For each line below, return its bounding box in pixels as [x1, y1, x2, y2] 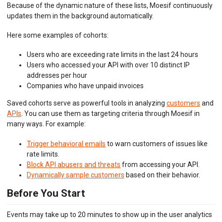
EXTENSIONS [30, 77, 66, 85]
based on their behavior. [124, 170, 200, 179]
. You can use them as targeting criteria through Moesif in [21, 110, 200, 118]
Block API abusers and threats [27, 160, 120, 168]
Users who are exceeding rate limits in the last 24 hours [27, 51, 198, 59]
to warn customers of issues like [106, 139, 208, 148]
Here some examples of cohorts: [7, 31, 109, 40]
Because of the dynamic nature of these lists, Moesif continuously [7, 1, 213, 10]
